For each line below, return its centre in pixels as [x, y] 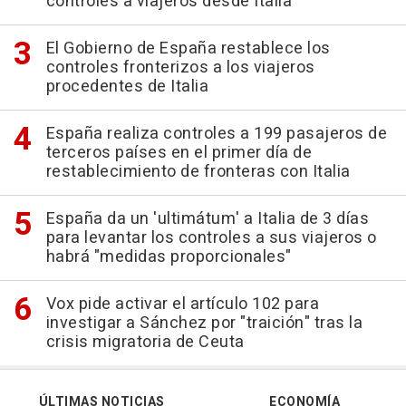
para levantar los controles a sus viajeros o [211, 237]
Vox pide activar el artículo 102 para [182, 304]
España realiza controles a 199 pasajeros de [216, 133]
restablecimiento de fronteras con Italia [198, 171]
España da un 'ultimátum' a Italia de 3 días [207, 218]
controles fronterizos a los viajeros [180, 67]
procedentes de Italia [127, 86]
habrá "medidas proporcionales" [169, 256]
